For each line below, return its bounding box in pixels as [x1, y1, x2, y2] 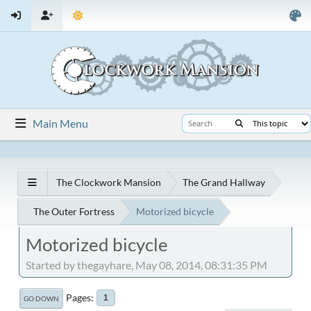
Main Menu [33, 116, 89, 130]
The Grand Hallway [183, 176, 265, 189]
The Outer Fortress [33, 205, 115, 218]
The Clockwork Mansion [56, 176, 161, 189]
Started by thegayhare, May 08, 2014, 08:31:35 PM [26, 258, 267, 272]
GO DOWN [24, 294, 59, 303]
